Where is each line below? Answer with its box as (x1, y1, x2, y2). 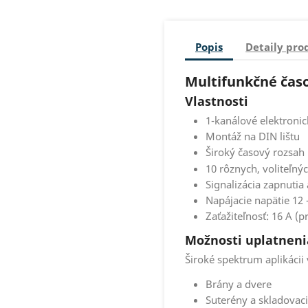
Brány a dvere (206, 277, 272, 291)
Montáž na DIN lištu (206, 129, 300, 144)
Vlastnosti (185, 93, 248, 109)
